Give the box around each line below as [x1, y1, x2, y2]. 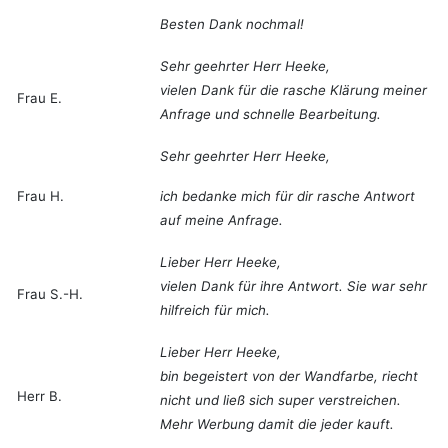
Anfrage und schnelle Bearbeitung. [160, 106, 381, 123]
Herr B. [17, 388, 62, 405]
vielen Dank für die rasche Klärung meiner [160, 82, 427, 99]
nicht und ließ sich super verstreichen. [160, 392, 401, 409]
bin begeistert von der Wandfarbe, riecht [160, 368, 418, 385]
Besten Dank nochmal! [160, 16, 304, 33]
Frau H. [17, 188, 64, 205]
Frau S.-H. [17, 286, 83, 303]
